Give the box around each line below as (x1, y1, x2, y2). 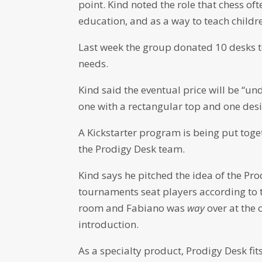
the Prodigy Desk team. (78, 142, 185, 156)
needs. (78, 57, 109, 71)
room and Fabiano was (78, 201, 188, 215)
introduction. (78, 218, 139, 232)
